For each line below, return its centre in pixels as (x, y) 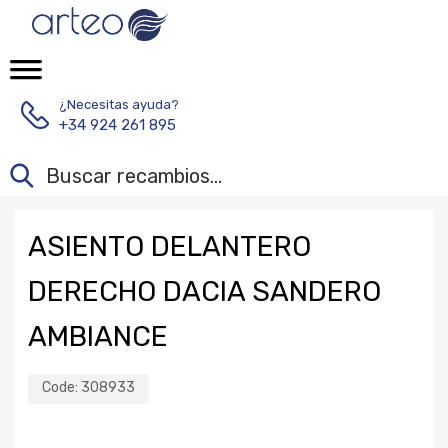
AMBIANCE (98, 336)
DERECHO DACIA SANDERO (204, 291)
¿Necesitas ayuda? (119, 104)
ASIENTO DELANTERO (169, 246)
